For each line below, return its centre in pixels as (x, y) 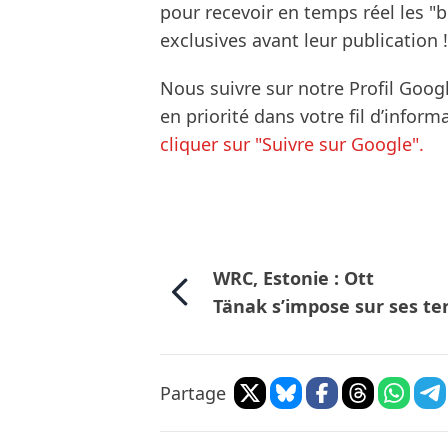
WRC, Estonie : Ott (293, 278)
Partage (193, 393)
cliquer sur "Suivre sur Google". (292, 144)
